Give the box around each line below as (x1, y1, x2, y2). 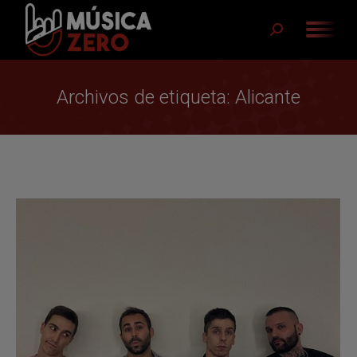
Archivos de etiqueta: (57, 85, 235, 108)
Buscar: (269, 25, 310, 41)
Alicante (235, 85, 300, 108)
